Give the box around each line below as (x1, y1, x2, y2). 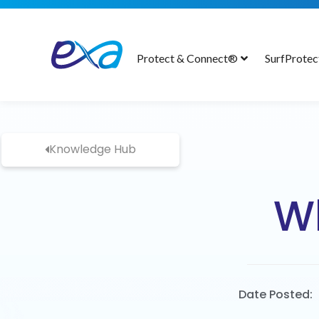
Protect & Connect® (137, 51, 239, 65)
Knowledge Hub (49, 141, 136, 157)
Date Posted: (238, 286, 313, 303)
